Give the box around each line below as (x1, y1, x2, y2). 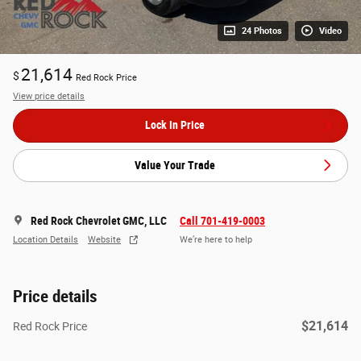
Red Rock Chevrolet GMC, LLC (31, 214, 167, 228)
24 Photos (242, 26, 282, 36)
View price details (13, 91, 85, 102)
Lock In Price (144, 118, 205, 132)
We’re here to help (180, 234, 252, 245)
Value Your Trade (134, 158, 215, 172)
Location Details (13, 234, 78, 245)
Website (88, 234, 121, 245)
